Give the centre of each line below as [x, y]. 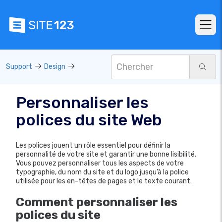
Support [19, 67]
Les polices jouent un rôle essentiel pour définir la [93, 145]
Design [55, 67]
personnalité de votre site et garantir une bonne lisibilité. [106, 154]
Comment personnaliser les [97, 202]
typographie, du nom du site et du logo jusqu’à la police [102, 172]
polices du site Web [89, 120]
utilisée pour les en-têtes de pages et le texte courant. [104, 181]
